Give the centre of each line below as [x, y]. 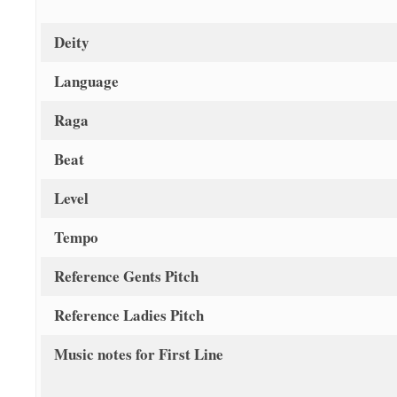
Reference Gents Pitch [126, 276]
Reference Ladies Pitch [129, 315]
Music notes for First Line [139, 354]
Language [86, 82]
